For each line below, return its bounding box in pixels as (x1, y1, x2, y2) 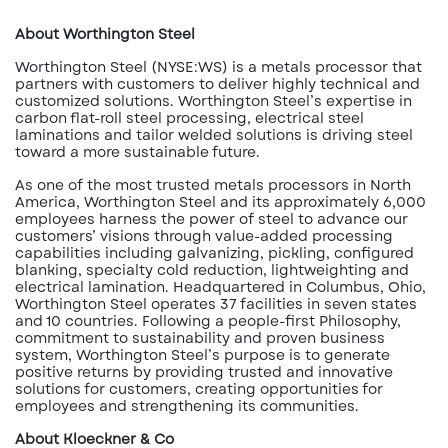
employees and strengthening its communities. (15, 396, 363, 416)
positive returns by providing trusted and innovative (15, 362, 393, 382)
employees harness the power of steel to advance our (15, 209, 408, 229)
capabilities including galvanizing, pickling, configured (15, 243, 414, 263)
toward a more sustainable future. (15, 142, 266, 162)
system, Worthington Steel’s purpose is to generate (15, 345, 390, 365)
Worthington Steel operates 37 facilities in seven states (15, 294, 417, 314)
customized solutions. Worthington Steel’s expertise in (15, 91, 412, 111)
